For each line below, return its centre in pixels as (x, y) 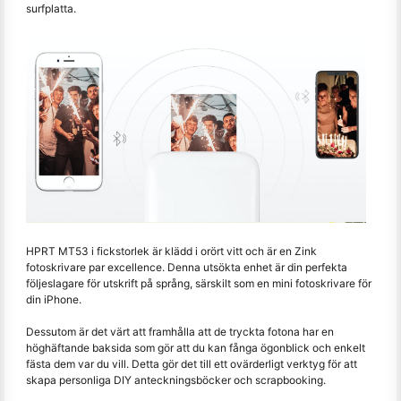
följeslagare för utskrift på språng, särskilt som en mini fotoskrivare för (199, 283)
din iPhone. (54, 299)
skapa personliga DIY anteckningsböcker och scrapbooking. (176, 380)
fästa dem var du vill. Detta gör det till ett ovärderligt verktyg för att (192, 363)
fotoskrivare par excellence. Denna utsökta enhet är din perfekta (187, 267)
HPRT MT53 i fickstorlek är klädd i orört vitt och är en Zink (171, 251)
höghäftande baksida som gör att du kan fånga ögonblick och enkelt (196, 347)
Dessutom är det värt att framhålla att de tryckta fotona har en (180, 331)
